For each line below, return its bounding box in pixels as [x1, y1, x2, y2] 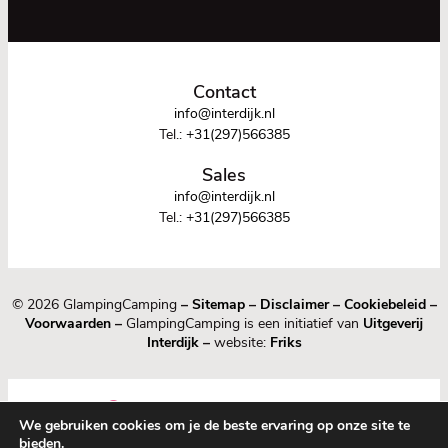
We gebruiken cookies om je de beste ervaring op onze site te [19, 416, 410, 435]
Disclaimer [259, 295, 329, 315]
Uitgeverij [363, 314, 423, 334]
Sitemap [191, 295, 245, 315]
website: [209, 333, 270, 353]
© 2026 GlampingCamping [11, 295, 181, 315]
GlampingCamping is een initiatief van [122, 314, 363, 334]
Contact [192, 79, 256, 104]
